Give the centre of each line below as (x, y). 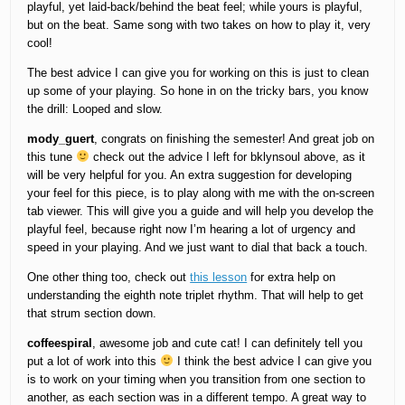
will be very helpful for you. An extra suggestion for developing (190, 175)
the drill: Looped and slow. (95, 109)
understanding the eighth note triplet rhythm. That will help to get (196, 296)
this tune (52, 157)
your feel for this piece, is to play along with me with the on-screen (201, 193)
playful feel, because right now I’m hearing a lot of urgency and (192, 230)
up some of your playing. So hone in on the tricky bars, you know (198, 91)
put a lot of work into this (94, 362)
